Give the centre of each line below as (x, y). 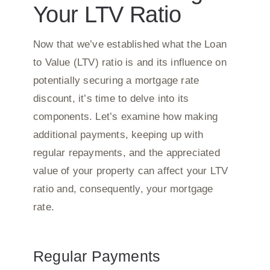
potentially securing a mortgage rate (116, 80)
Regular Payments (97, 256)
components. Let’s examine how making (125, 116)
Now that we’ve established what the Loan (130, 44)
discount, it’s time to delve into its (111, 98)
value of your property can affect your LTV (130, 171)
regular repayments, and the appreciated (126, 152)
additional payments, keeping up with (118, 134)
